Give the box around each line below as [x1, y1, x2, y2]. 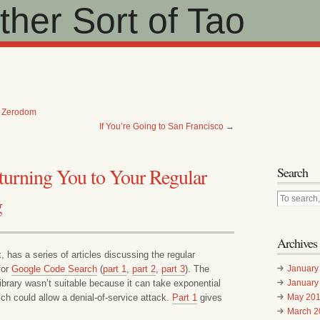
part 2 [132, 263, 156, 274]
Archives [277, 234, 317, 251]
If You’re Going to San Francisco [99, 121, 224, 131]
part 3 [161, 263, 185, 274]
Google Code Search [11, 263, 97, 274]
